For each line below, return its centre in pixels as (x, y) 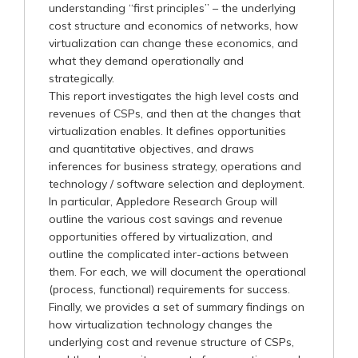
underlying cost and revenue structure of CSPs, (171, 342)
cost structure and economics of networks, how (173, 25)
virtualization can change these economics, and (173, 43)
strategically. (82, 78)
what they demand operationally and (146, 60)
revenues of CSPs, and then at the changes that (175, 113)
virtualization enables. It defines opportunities (167, 131)
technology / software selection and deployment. (177, 183)
